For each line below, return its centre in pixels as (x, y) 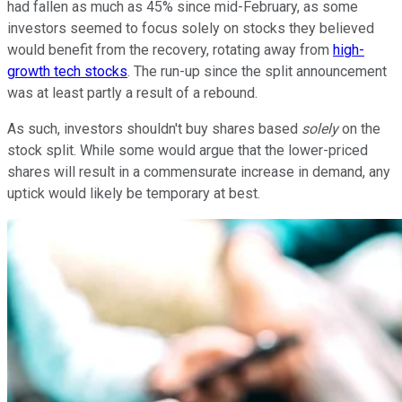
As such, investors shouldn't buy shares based (154, 129)
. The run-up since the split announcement (257, 72)
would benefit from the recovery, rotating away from (170, 50)
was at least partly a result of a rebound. (132, 93)
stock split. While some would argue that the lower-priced (188, 151)
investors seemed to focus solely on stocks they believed (191, 29)
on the (359, 129)
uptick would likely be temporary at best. (134, 194)
